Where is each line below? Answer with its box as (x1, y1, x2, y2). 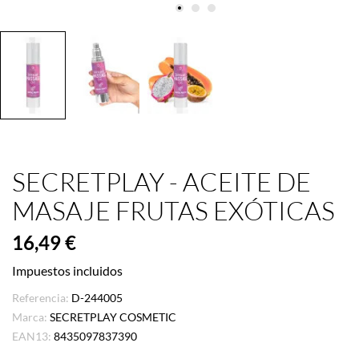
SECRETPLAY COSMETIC (50, 309, 176, 324)
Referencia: (12, 290, 69, 305)
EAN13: (12, 329, 51, 343)
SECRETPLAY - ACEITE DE (12, 165, 311, 197)
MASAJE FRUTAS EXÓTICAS (12, 194, 335, 226)
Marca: (12, 309, 47, 324)
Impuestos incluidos (12, 262, 123, 278)
